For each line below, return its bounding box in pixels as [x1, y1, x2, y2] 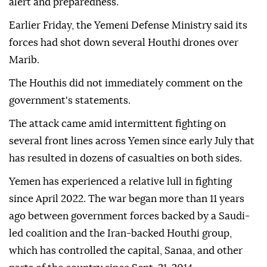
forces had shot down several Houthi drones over [9, 97, 238, 108]
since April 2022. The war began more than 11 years [9, 253, 244, 264]
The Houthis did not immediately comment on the [9, 138, 243, 148]
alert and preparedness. [9, 57, 119, 67]
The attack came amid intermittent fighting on [9, 178, 226, 189]
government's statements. [9, 155, 131, 166]
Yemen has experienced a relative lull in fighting [9, 236, 232, 247]
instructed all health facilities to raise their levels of [9, 39, 250, 50]
